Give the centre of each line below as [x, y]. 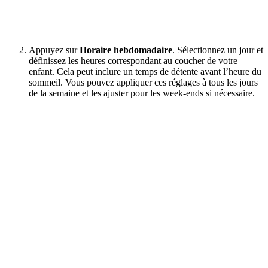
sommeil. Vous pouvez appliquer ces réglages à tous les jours [143, 82]
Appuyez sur [54, 50]
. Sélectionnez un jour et [218, 50]
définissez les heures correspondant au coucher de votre [133, 60]
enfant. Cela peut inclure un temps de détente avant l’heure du [145, 71]
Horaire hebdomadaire [126, 50]
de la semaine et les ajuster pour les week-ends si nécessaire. [142, 93]
